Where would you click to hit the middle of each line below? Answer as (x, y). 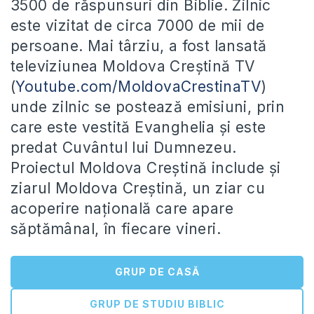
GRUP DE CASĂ (157, 272)
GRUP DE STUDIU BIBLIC (157, 304)
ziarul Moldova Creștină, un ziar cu (138, 188)
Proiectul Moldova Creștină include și (146, 168)
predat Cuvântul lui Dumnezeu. (124, 148)
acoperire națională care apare (122, 209)
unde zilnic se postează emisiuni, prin (148, 107)
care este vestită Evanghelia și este (138, 127)
